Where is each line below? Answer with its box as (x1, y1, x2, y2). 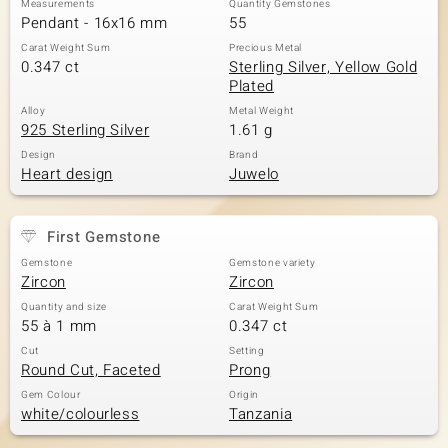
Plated (229, 75, 274, 97)
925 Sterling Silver (21, 119, 150, 141)
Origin (229, 388, 259, 402)
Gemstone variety (229, 256, 316, 270)
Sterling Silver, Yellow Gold (229, 56, 418, 78)
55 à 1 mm (21, 315, 97, 337)
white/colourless (21, 403, 140, 425)
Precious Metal (229, 41, 303, 55)
